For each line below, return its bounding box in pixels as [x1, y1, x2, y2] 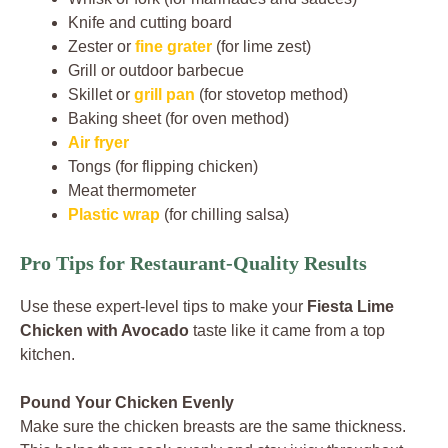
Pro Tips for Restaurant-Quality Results [20, 251, 367, 274]
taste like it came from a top [189, 321, 385, 339]
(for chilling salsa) [160, 205, 289, 223]
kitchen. [20, 345, 75, 363]
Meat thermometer [68, 181, 196, 199]
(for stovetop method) [195, 85, 348, 103]
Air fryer [68, 133, 129, 151]
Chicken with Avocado [20, 321, 189, 339]
